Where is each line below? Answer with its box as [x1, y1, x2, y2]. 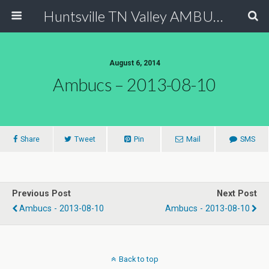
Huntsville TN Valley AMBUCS [213, 7, 223, 25]
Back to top [118, 255, 159, 264]
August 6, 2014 [109, 59, 160, 67]
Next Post [217, 189, 257, 199]
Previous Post [12, 189, 71, 199]
